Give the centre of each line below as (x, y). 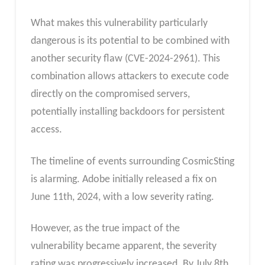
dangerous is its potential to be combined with (130, 41)
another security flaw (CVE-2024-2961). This (125, 59)
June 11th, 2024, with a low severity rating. (122, 197)
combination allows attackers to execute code (130, 76)
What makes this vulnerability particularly (119, 23)
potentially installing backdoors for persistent (127, 112)
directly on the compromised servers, (110, 94)
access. (46, 130)
